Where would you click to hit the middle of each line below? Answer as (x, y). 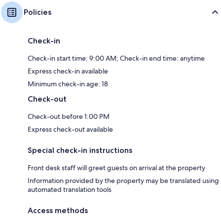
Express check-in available (68, 71)
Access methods (58, 210)
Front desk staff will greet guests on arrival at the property (116, 167)
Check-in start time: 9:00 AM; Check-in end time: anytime (116, 58)
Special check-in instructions (80, 150)
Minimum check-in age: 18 (68, 84)
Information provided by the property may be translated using (123, 180)
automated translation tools (70, 189)
